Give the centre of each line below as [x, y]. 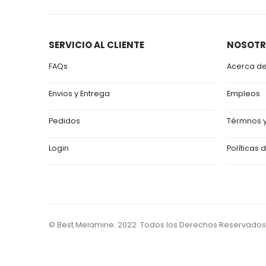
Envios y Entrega [79, 94]
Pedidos [64, 121]
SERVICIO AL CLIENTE [96, 45]
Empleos [243, 94]
